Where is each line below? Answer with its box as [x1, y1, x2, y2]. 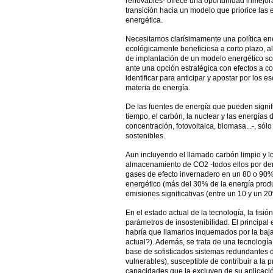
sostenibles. [125, 132, 165, 140]
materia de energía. [125, 83, 190, 92]
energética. [125, 16, 163, 24]
